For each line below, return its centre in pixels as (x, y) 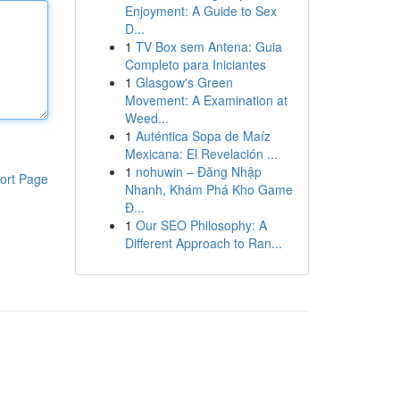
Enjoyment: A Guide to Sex (200, 11)
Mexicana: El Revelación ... (201, 154)
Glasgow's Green (184, 82)
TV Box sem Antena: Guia (208, 46)
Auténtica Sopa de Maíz (203, 136)
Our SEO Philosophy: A (201, 225)
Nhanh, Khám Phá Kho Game (208, 189)
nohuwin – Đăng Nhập (198, 171)
